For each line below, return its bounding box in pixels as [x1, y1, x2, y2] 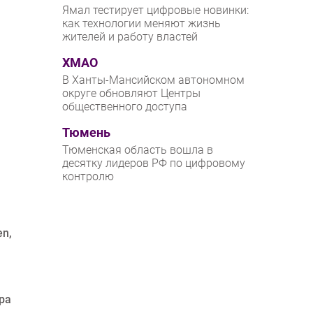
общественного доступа [62, 100, 188, 114]
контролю [62, 170, 115, 184]
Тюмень [62, 126, 111, 140]
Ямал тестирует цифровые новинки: [62, 3, 249, 17]
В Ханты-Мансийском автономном [62, 73, 245, 87]
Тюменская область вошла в [62, 143, 214, 157]
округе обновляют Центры [62, 87, 201, 101]
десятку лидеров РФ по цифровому [62, 156, 246, 170]
